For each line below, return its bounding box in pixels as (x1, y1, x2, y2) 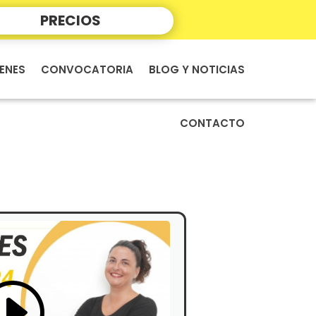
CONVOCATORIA (41, 62, 134, 77)
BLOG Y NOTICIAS (149, 62, 245, 77)
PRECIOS (40, 11, 102, 30)
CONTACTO (180, 116, 245, 130)
